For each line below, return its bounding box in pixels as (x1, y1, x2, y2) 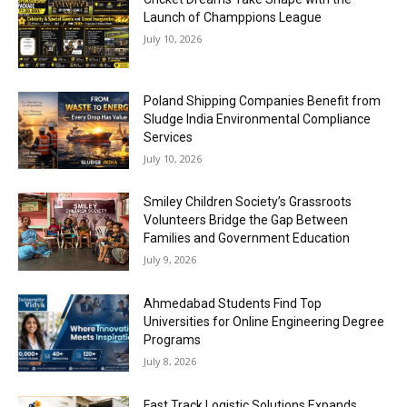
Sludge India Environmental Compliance (144, 111, 372, 126)
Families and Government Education (144, 231, 351, 246)
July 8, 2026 (144, 353, 197, 368)
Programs (144, 332, 202, 347)
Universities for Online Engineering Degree (144, 313, 385, 329)
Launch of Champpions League (144, 9, 323, 25)
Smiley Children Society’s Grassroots (144, 194, 352, 210)
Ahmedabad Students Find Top (144, 295, 323, 311)
